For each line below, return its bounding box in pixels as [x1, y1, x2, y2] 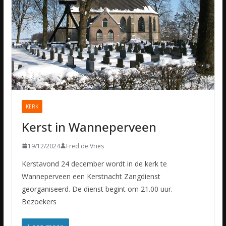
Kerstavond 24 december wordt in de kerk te [21, 158, 167, 168]
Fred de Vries [66, 141, 104, 150]
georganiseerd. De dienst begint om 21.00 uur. [21, 184, 173, 194]
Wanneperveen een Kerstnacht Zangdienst [21, 171, 160, 181]
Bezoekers [21, 196, 56, 206]
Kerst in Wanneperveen [21, 118, 156, 135]
